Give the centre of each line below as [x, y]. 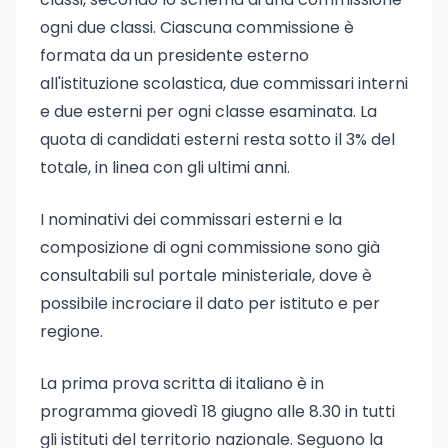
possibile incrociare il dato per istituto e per [210, 303]
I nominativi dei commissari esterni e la [191, 219]
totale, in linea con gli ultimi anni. [165, 167]
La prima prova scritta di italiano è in [182, 383]
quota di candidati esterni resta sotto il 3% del [217, 139]
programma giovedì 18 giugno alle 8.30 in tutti [217, 411]
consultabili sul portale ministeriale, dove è [206, 275]
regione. [71, 331]
